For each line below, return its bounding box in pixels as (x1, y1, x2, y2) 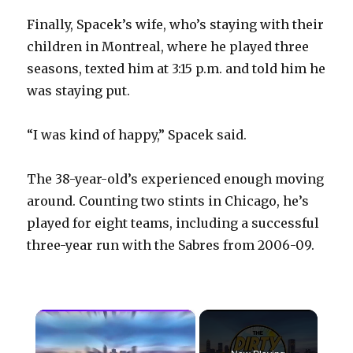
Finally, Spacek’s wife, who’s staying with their (27, 17, 325, 33)
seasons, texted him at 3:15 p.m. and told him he (27, 61, 326, 77)
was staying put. (27, 83, 131, 99)
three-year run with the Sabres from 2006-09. (27, 237, 315, 254)
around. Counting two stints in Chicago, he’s (27, 193, 310, 210)
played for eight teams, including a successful (27, 215, 320, 232)
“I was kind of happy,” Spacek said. (27, 127, 247, 143)
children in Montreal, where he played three (27, 39, 310, 55)
